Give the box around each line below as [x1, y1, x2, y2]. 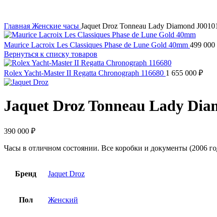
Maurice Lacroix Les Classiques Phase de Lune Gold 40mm [4, 41, 190, 49]
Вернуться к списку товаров [4, 50, 97, 58]
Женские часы [32, 22, 81, 30]
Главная [4, 22, 32, 30]
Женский [48, 195, 78, 204]
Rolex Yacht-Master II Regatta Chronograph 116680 [4, 69, 166, 77]
